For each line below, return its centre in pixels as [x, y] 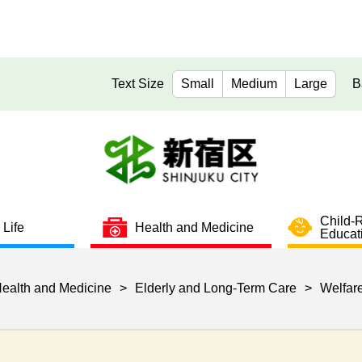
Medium [254, 84]
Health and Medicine [194, 227]
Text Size [138, 84]
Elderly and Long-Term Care [216, 288]
